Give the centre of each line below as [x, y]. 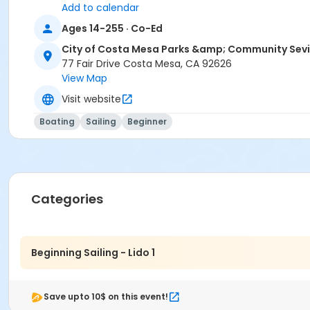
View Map [84, 79]
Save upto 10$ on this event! [106, 297]
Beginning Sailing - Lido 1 [93, 252]
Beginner [147, 122]
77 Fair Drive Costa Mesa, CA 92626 [147, 64]
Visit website [91, 99]
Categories [67, 199]
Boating [57, 122]
